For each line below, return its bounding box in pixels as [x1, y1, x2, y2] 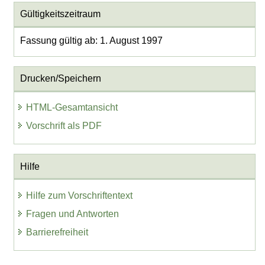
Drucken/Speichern [20, 73, 101, 84]
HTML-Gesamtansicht [26, 102, 118, 113]
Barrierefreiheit [26, 227, 89, 237]
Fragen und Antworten [26, 208, 119, 219]
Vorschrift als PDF [26, 121, 102, 131]
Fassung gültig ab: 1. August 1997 [20, 35, 163, 46]
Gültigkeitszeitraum [20, 9, 101, 20]
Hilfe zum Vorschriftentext [26, 190, 133, 201]
